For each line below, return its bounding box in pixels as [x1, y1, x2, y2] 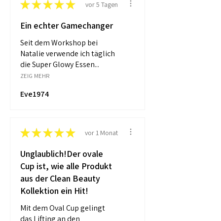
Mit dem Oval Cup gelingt [20, 203, 105, 214]
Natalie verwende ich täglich [20, 48, 115, 59]
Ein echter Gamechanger [20, 20, 113, 32]
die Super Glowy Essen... [20, 59, 99, 70]
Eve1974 [20, 89, 49, 100]
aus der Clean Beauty [20, 173, 100, 184]
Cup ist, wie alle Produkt [20, 160, 112, 172]
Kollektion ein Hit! [20, 185, 88, 197]
